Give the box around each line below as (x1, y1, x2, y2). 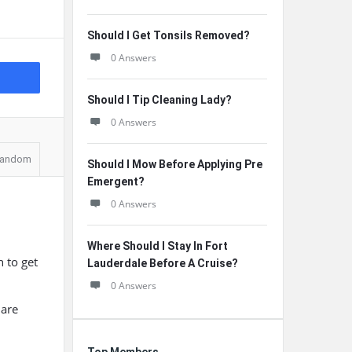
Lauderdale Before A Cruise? (87, 257, 238, 269)
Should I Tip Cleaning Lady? (87, 93, 232, 106)
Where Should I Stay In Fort (87, 240, 228, 252)
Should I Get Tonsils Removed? (87, 29, 250, 42)
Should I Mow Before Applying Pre (87, 158, 262, 170)
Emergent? (87, 175, 145, 188)
